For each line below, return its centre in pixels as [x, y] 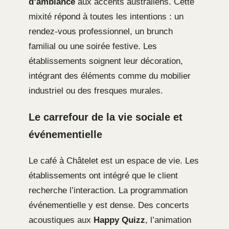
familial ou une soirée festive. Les [93, 47]
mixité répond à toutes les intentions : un [106, 17]
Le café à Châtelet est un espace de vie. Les [114, 161]
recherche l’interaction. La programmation [108, 190]
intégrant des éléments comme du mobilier [110, 76]
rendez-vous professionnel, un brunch [101, 32]
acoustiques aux [61, 220]
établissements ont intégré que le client [103, 175]
